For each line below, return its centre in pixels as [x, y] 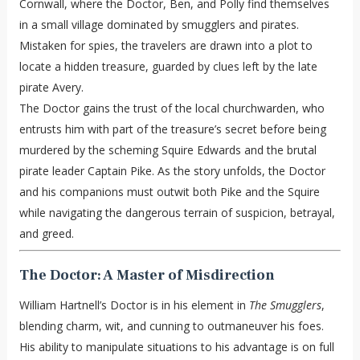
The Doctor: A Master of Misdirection [147, 275]
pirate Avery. [51, 87]
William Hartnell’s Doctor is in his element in [134, 305]
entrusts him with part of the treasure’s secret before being [172, 129]
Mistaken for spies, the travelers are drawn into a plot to [166, 45]
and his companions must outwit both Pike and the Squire [169, 191]
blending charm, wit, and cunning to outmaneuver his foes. [171, 325]
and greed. [46, 233]
